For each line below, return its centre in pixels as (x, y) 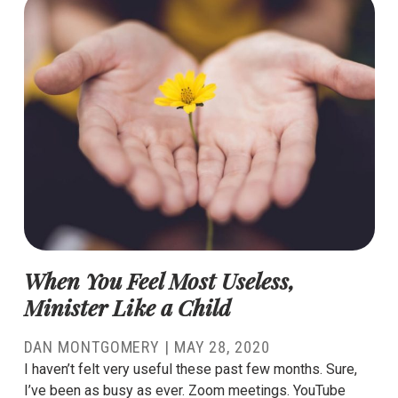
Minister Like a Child (127, 307)
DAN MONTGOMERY (92, 347)
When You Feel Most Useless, (159, 281)
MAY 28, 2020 (222, 347)
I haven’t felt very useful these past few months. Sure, (190, 370)
